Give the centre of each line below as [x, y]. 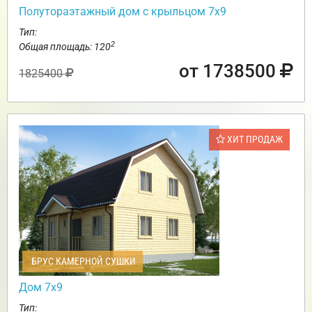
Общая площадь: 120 [65, 46]
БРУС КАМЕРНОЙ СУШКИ [83, 261]
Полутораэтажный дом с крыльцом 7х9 [123, 11]
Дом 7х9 [41, 287]
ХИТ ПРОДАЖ [254, 139]
